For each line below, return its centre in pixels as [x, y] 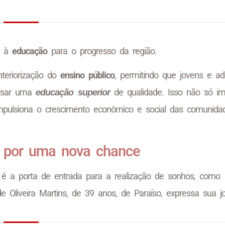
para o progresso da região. [102, 51]
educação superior [73, 93]
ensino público [87, 75]
